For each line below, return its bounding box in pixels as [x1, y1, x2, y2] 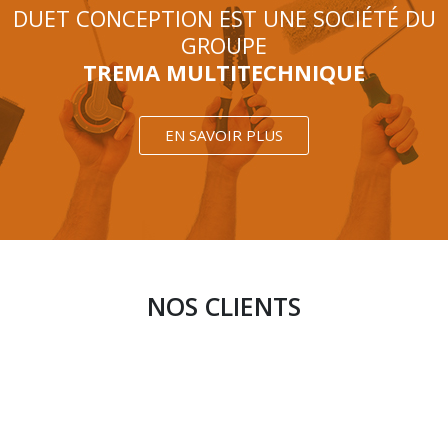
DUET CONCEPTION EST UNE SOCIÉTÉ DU [12, 3, 436, 34]
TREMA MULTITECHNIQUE [83, 57, 365, 88]
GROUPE [181, 30, 267, 61]
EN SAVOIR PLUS [165, 125, 283, 146]
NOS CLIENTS [147, 289, 301, 324]
